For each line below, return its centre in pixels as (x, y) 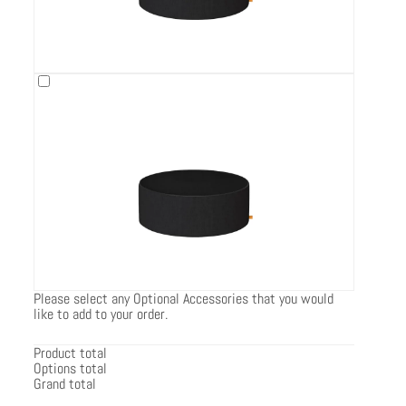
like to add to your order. (101, 314)
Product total (71, 353)
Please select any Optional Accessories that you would (184, 298)
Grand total (65, 383)
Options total (71, 368)
